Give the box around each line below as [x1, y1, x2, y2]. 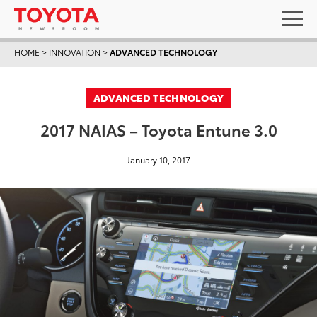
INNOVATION [49, 46, 100, 58]
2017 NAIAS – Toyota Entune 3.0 [40, 118, 277, 140]
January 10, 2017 [127, 154, 190, 166]
